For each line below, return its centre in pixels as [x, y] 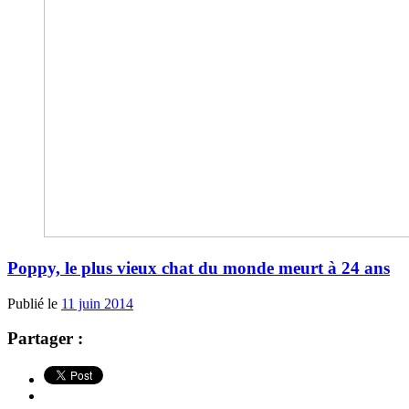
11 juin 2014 [97, 303]
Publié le [34, 303]
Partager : [45, 339]
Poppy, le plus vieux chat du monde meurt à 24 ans [199, 267]
